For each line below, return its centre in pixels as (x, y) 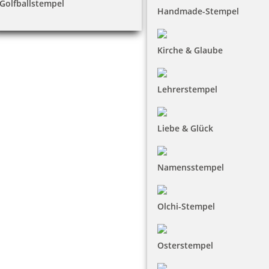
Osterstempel (185, 245)
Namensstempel (191, 167)
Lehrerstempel (187, 89)
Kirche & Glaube (190, 50)
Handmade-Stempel (198, 11)
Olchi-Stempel (186, 206)
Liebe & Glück (185, 128)
